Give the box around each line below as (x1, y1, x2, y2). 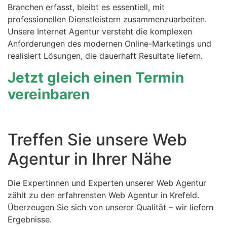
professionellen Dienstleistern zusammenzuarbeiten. (8, 14, 207, 25)
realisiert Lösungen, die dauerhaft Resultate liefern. (8, 51, 203, 61)
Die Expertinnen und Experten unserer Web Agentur (8, 178, 206, 188)
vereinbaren (8, 85, 90, 103)
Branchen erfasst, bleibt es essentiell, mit (8, 2, 165, 13)
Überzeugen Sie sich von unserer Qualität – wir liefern (8, 202, 213, 213)
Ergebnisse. (8, 214, 52, 225)
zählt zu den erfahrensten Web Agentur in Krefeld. (8, 190, 199, 201)
